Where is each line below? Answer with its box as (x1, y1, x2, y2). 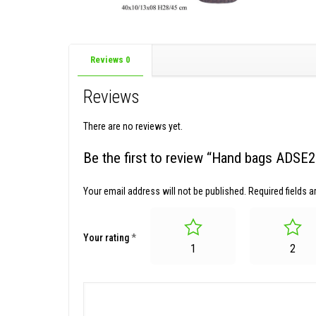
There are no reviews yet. (83, 120, 183, 132)
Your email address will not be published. (83, 185, 246, 197)
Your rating (83, 232, 131, 244)
